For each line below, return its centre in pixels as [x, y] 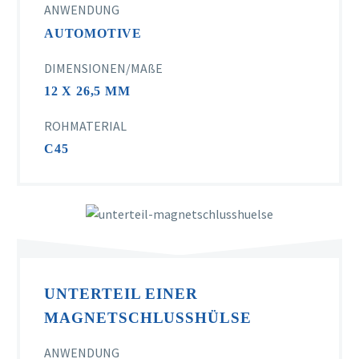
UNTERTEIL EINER [121, 293]
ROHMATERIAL [85, 125]
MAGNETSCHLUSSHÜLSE [148, 317]
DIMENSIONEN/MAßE [103, 68]
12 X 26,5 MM [87, 91]
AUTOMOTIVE [93, 33]
